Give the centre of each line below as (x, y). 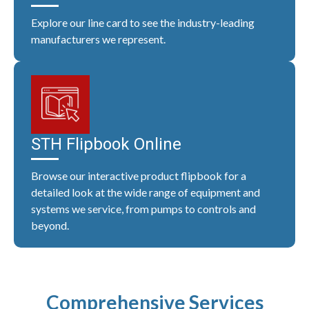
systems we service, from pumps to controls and (143, 209)
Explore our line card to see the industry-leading (143, 23)
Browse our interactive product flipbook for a (139, 176)
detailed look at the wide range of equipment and (146, 192)
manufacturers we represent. (98, 39)
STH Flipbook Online (106, 144)
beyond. (50, 226)
